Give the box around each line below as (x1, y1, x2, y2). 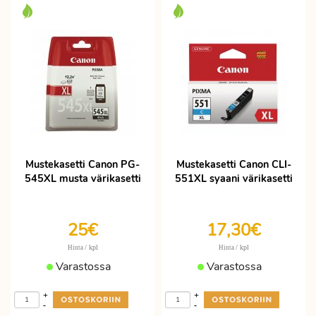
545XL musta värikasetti (24, 171, 141, 186)
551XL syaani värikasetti (174, 171, 293, 186)
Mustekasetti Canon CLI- (176, 157, 291, 171)
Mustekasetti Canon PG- (25, 157, 140, 171)
